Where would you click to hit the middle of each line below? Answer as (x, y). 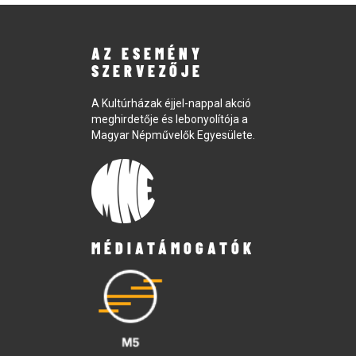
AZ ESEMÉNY (147, 54)
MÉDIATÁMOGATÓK (173, 248)
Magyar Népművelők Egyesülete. (173, 135)
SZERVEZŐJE (147, 71)
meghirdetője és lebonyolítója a (170, 120)
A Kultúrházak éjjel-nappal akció (171, 104)
